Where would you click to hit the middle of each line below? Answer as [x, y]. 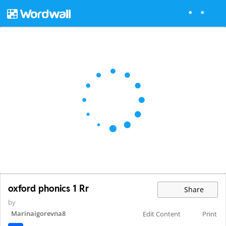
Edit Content [162, 214]
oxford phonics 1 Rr [48, 189]
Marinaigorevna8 [38, 214]
